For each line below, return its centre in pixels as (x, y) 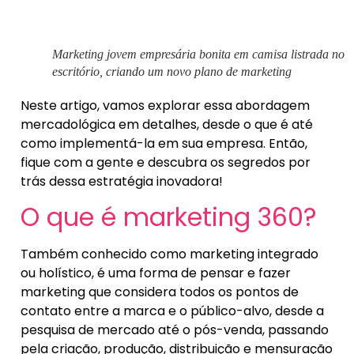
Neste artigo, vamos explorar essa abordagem (165, 105)
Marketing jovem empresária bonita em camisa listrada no (198, 54)
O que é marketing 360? (169, 217)
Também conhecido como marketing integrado (169, 254)
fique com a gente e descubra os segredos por (166, 162)
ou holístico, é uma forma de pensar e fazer (156, 273)
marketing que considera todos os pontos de (160, 292)
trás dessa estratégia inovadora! (122, 181)
